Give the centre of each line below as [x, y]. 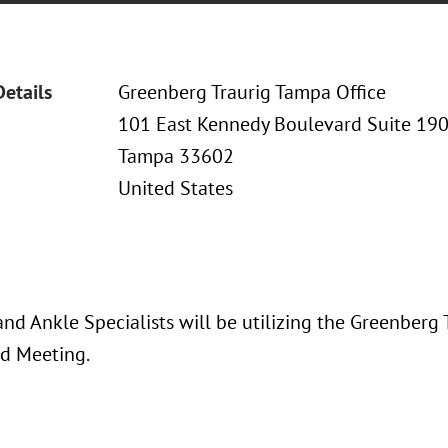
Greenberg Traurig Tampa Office [251, 92]
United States [175, 188]
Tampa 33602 [175, 156]
